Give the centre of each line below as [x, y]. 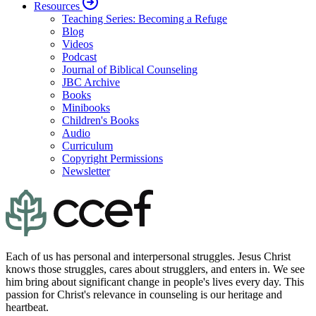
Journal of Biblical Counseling [130, 70]
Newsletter [86, 171]
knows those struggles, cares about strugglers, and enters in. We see [155, 269]
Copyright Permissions [113, 159]
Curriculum [87, 146]
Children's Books [101, 121]
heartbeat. [27, 308]
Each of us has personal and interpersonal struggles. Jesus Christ [148, 257]
